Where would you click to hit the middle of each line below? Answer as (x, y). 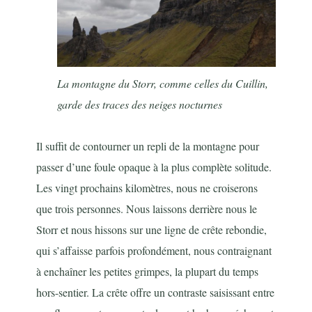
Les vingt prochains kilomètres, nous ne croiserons (147, 188)
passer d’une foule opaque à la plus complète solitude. (154, 167)
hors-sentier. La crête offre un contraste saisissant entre (156, 292)
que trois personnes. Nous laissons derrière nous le (147, 209)
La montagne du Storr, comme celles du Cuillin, (163, 84)
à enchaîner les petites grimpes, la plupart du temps (148, 272)
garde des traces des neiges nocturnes (140, 104)
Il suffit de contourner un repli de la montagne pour (148, 146)
